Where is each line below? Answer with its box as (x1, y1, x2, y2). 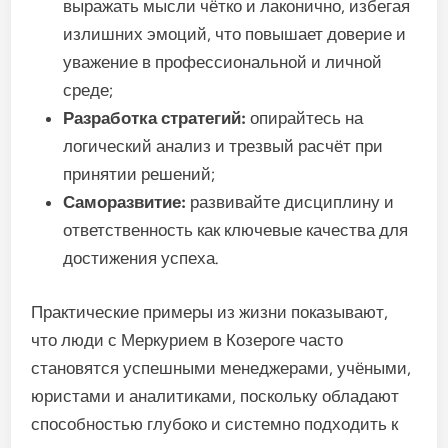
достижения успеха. (63, 248, 220, 268)
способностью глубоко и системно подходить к (31, 413, 399, 434)
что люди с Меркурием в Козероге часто (31, 329, 344, 350)
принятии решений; (63, 164, 216, 184)
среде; (63, 80, 114, 100)
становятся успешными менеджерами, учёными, (31, 357, 412, 378)
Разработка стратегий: (63, 108, 247, 128)
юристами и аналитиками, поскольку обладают (31, 385, 400, 406)
